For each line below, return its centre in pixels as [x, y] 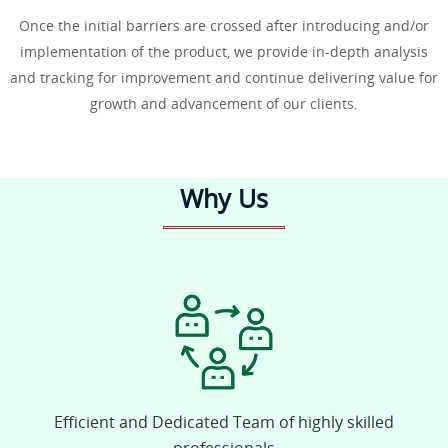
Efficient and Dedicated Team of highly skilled [224, 422]
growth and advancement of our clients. [224, 103]
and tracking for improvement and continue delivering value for [224, 77]
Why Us [224, 198]
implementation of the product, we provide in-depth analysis [224, 51]
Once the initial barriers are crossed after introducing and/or [224, 25]
